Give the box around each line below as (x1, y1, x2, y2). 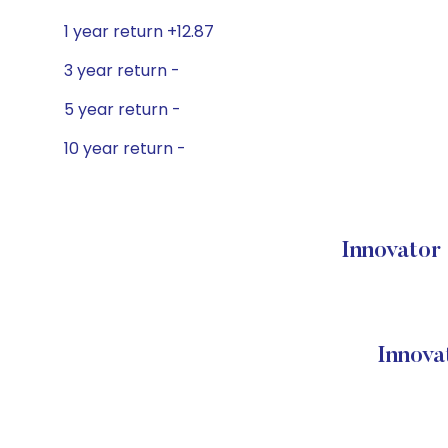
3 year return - (64, 59, 180, 82)
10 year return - (64, 137, 186, 160)
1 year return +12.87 (64, 20, 214, 43)
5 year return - (64, 98, 181, 121)
